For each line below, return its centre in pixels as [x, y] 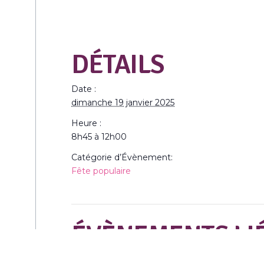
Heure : [86, 123]
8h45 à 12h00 [99, 137]
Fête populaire [101, 171]
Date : [84, 89]
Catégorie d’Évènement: [122, 157]
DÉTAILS [118, 65]
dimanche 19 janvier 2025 [123, 103]
